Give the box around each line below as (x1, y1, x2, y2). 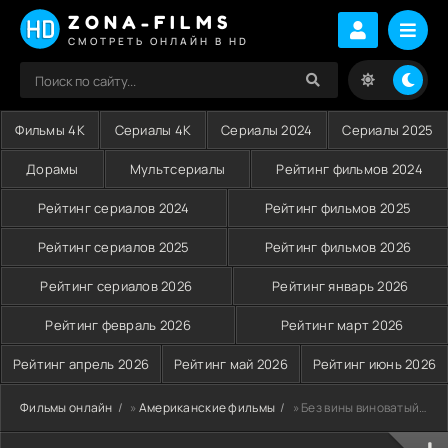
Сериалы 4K (114, 121, 192, 139)
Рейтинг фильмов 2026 (264, 238, 412, 256)
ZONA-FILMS (68, 10, 233, 33)
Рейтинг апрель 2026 (12, 355, 150, 373)
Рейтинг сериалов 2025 (37, 238, 190, 256)
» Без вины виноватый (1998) (290, 399, 420, 416)
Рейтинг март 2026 (280, 316, 404, 334)
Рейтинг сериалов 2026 (40, 277, 193, 295)
